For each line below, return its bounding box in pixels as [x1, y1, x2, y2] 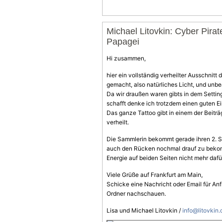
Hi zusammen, [107, 55, 146, 62]
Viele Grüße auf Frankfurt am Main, [107, 171, 203, 178]
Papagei [107, 37, 139, 47]
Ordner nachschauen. [107, 190, 166, 197]
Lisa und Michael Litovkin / [107, 207, 182, 214]
